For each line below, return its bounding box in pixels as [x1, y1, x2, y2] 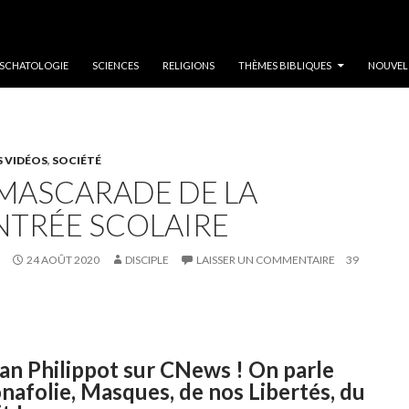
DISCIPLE [124, 253, 169, 267]
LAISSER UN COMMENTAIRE [195, 253, 335, 267]
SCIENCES [92, 59, 139, 71]
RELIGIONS [163, 59, 215, 71]
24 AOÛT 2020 [26, 253, 100, 267]
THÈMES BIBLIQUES [238, 59, 331, 71]
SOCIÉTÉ [51, 153, 101, 167]
